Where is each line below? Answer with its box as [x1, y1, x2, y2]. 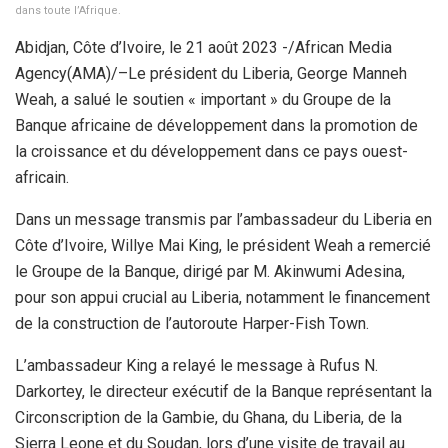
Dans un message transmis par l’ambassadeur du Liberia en [15, 209, 432, 229]
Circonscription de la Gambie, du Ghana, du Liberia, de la [15, 407, 402, 427]
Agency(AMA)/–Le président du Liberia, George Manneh [15, 63, 407, 83]
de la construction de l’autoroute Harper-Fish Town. [15, 313, 369, 333]
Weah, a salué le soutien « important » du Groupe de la [15, 89, 391, 109]
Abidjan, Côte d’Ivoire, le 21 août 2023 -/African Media [15, 37, 392, 57]
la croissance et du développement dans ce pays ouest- [15, 141, 408, 161]
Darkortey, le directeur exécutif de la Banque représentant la [15, 381, 432, 401]
